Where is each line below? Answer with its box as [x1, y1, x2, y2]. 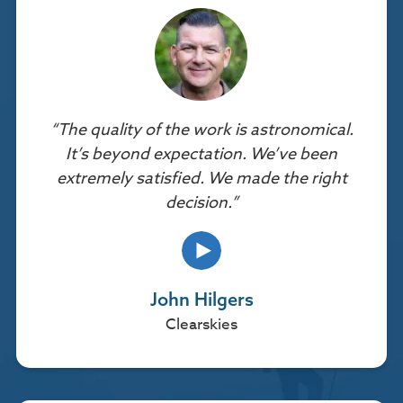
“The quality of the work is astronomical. [49, 117, 354, 142]
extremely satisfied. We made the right [56, 166, 347, 191]
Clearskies [166, 313, 237, 336]
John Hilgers [149, 288, 254, 311]
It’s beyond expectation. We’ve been [66, 141, 337, 166]
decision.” [165, 190, 238, 215]
